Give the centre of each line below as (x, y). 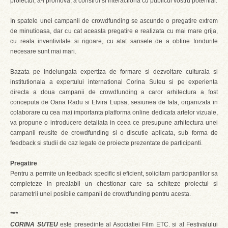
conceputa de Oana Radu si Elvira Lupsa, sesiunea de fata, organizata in (114, 102)
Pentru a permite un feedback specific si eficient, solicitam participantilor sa (114, 174)
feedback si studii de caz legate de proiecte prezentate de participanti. (106, 143)
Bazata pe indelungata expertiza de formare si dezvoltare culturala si (114, 72)
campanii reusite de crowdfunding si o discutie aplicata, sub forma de (114, 133)
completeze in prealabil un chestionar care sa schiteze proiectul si (114, 184)
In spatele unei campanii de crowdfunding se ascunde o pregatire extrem (114, 21)
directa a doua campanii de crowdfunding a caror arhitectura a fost (114, 92)
